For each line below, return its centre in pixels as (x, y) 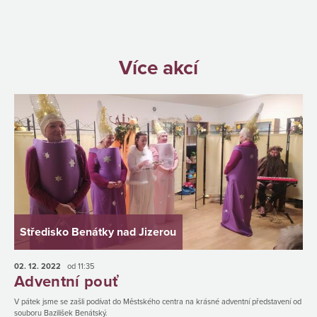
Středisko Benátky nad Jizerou (98, 232)
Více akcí (158, 68)
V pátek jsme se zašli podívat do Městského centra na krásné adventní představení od (158, 302)
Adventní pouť (67, 282)
